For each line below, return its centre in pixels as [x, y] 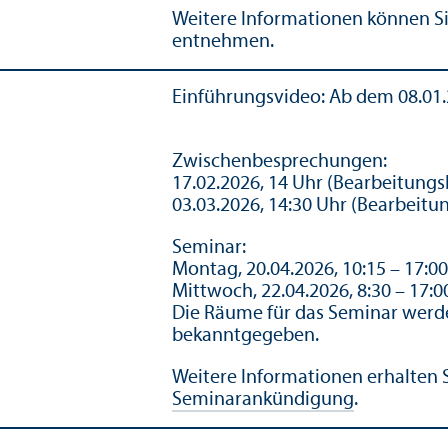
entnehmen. [223, 41]
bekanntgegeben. [245, 335]
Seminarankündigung [263, 399]
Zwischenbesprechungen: [279, 161]
